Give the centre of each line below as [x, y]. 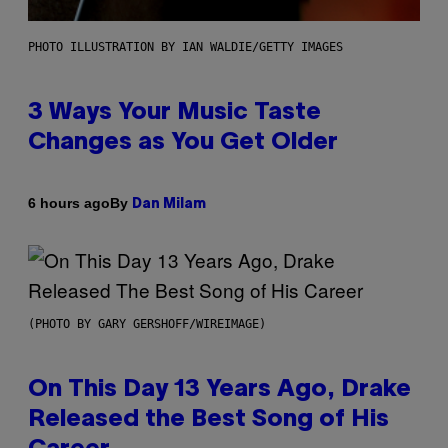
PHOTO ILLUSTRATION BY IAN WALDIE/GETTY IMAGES [185, 46]
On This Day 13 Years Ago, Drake [219, 389]
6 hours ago [69, 203]
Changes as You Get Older [183, 142]
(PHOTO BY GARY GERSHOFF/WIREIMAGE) [147, 323]
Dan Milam [169, 204]
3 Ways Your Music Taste [174, 112]
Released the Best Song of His [208, 419]
